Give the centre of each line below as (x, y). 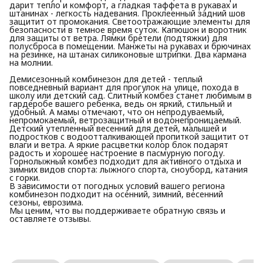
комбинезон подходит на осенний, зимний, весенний (116, 194)
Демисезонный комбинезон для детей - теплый (106, 79)
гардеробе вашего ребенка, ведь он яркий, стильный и (121, 103)
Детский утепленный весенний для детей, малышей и (118, 128)
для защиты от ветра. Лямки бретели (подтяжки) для (118, 38)
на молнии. (31, 62)
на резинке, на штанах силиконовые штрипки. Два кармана (128, 54)
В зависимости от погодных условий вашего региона (117, 186)
